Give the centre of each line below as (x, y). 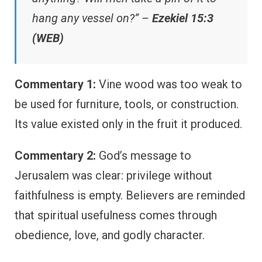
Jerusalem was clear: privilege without (113, 175)
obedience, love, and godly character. (110, 235)
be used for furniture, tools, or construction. (127, 104)
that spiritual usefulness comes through (116, 215)
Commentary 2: (55, 155)
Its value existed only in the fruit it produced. (128, 124)
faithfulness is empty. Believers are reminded (130, 195)
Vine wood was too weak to (169, 84)
